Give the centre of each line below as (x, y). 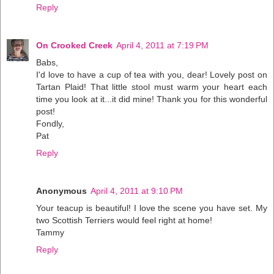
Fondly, (50, 124)
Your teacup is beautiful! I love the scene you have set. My (152, 208)
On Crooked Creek (74, 46)
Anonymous (61, 191)
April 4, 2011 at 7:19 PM (162, 46)
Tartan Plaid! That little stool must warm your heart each (152, 87)
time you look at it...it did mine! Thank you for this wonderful (152, 99)
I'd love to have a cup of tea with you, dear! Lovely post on (152, 75)
